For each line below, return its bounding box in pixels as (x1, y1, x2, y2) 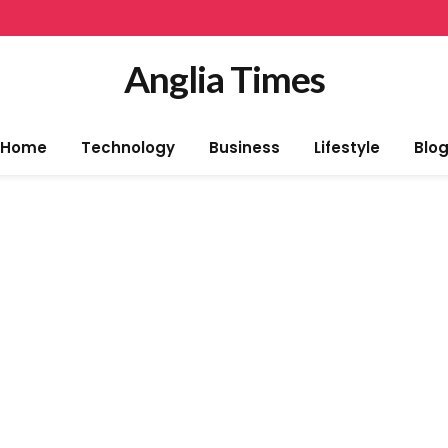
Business (208, 137, 280, 158)
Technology (80, 137, 175, 158)
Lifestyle (313, 137, 380, 158)
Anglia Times (123, 56, 325, 101)
